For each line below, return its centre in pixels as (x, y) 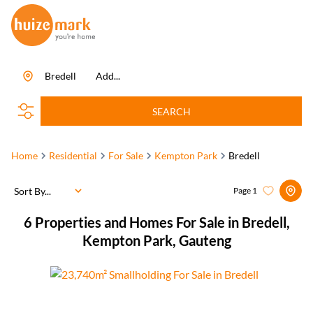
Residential (73, 155)
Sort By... (32, 191)
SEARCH (171, 111)
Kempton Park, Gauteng (156, 240)
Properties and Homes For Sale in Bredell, (162, 222)
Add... (108, 76)
